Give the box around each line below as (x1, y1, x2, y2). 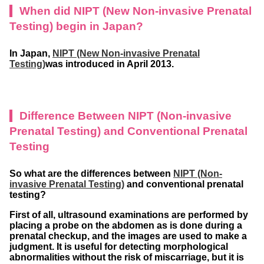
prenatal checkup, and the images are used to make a (9, 230, 247, 241)
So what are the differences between (9, 168, 173, 179)
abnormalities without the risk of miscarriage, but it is (9, 252, 244, 262)
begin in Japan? (56, 19, 143, 32)
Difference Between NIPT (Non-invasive (19, 109, 232, 122)
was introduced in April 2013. (45, 58, 174, 69)
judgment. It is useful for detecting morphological (9, 241, 228, 252)
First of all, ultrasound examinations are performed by (9, 209, 248, 220)
